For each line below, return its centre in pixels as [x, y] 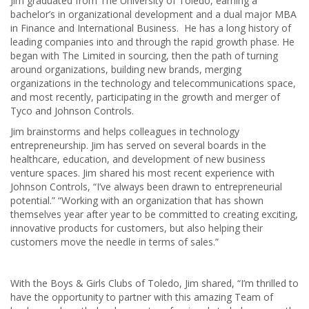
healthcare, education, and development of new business [138, 159]
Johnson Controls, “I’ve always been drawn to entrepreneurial [146, 187]
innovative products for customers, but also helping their [137, 228]
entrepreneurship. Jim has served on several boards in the [138, 146]
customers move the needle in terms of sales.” [114, 242]
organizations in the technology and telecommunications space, [153, 83]
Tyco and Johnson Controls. [72, 111]
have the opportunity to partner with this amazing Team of [142, 297]
